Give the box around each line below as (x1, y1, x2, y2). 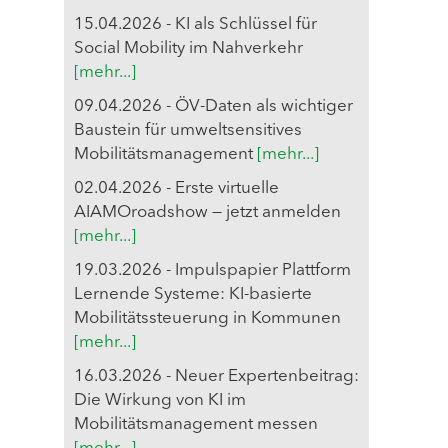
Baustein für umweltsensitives (74, 121, 302, 139)
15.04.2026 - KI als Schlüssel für (74, 15, 317, 33)
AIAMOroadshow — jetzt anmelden (74, 203, 341, 221)
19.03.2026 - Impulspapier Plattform (74, 261, 351, 279)
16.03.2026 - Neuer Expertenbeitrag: (74, 367, 359, 385)
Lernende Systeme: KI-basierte (74, 285, 312, 303)
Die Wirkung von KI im (74, 391, 246, 409)
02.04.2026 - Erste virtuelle (74, 179, 279, 197)
